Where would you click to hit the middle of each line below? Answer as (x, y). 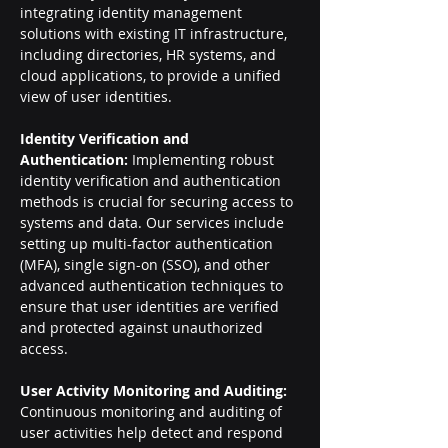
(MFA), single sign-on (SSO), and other (147, 264)
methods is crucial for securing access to (158, 201)
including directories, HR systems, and (150, 54)
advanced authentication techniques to (153, 285)
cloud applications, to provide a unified (152, 75)
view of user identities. (96, 96)
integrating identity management (133, 12)
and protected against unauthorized (143, 327)
